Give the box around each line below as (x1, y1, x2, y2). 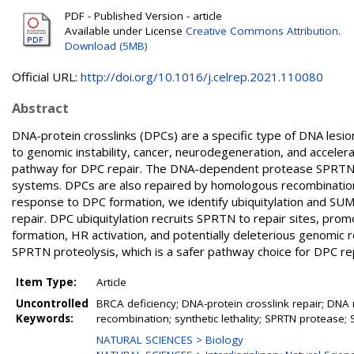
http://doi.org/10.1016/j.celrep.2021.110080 (81, 69, 323, 85)
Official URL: (12, 69, 81, 85)
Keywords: (16, 311, 73, 326)
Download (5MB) (65, 39, 148, 53)
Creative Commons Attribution (186, 24, 338, 38)
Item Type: (16, 275, 77, 289)
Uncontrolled (16, 296, 88, 311)
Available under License (65, 24, 186, 38)
